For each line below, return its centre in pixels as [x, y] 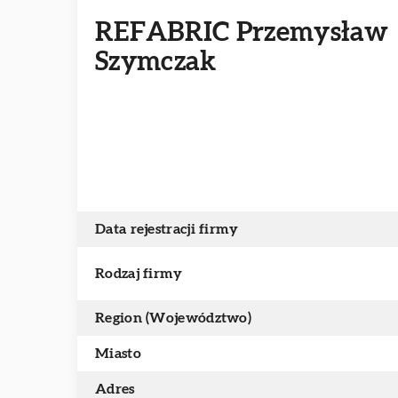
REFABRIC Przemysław [242, 33]
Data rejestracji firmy [167, 229]
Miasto [118, 354]
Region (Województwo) [173, 318]
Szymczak [156, 62]
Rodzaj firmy [139, 274]
